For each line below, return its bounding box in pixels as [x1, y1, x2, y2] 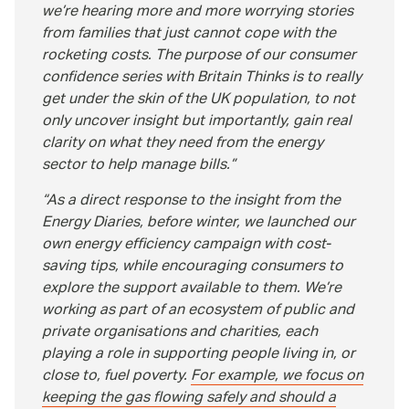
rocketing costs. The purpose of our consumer [42, 40, 356, 73]
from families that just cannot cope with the [42, 18, 336, 51]
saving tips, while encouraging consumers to [42, 251, 343, 284]
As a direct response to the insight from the [47, 185, 341, 218]
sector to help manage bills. [42, 150, 230, 183]
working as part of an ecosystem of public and [42, 295, 354, 328]
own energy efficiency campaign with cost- [42, 229, 330, 262]
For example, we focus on [191, 361, 363, 393]
